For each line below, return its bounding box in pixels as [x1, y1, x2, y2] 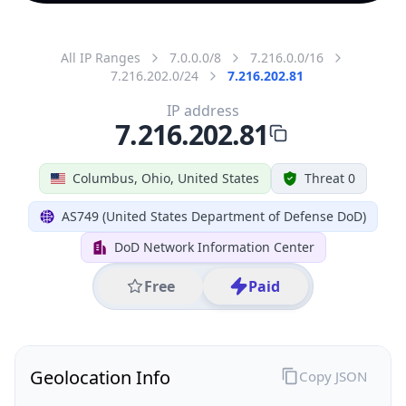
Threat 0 [304, 169, 355, 187]
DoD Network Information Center [113, 237, 314, 256]
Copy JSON [298, 366, 367, 385]
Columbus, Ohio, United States [72, 169, 259, 187]
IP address [167, 100, 239, 121]
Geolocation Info [30, 364, 170, 390]
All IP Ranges [61, 48, 140, 66]
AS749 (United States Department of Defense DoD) [62, 207, 366, 225]
